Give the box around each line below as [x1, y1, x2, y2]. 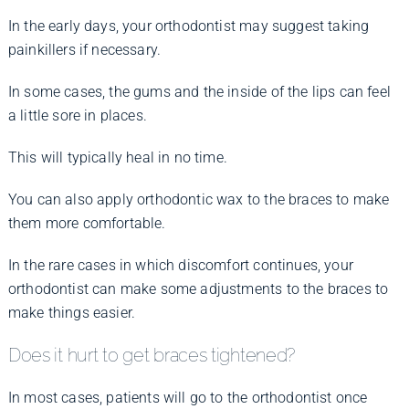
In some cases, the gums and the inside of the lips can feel [7, 83, 391, 101]
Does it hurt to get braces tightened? [7, 345, 296, 367]
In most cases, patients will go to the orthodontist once [7, 388, 368, 406]
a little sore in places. [7, 107, 147, 125]
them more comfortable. [7, 215, 166, 233]
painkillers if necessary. [7, 41, 162, 59]
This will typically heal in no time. [7, 149, 228, 167]
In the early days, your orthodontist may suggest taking [7, 17, 370, 36]
